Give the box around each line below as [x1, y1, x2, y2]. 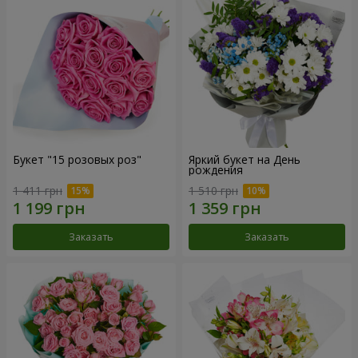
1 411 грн [13, 182, 62, 198]
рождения [189, 162, 243, 178]
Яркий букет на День [189, 152, 300, 168]
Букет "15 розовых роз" [13, 152, 141, 168]
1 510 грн [189, 182, 238, 198]
